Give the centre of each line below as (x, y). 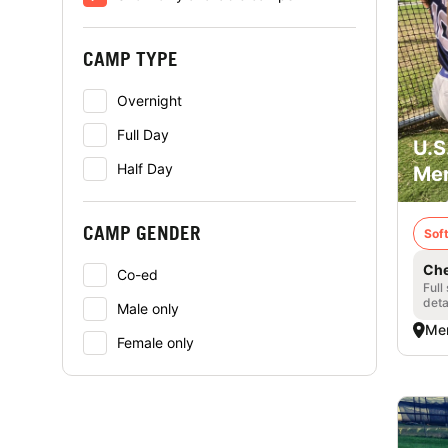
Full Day (143, 134)
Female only (155, 342)
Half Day (145, 168)
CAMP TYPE (130, 58)
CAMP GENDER (142, 232)
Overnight (149, 100)
